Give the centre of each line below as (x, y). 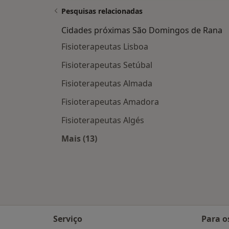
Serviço (68, 219)
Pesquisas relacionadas (102, 11)
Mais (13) (79, 139)
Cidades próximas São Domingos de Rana (142, 30)
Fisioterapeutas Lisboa (105, 47)
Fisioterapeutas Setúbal (107, 65)
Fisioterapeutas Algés (103, 120)
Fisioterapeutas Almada (107, 84)
